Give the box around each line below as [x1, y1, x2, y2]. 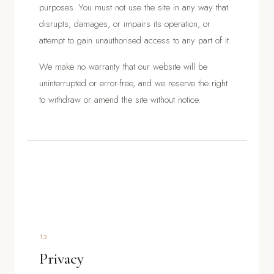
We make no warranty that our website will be [39, 59, 207, 73]
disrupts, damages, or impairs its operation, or [39, 17, 210, 31]
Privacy [39, 248, 84, 268]
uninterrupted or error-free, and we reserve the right [39, 76, 228, 90]
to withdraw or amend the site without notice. [39, 92, 201, 106]
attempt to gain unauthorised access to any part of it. [39, 33, 231, 47]
